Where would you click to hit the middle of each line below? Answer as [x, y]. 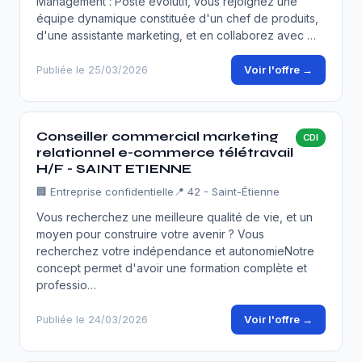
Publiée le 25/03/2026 [92, 70]
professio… [66, 285]
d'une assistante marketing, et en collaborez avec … [176, 35]
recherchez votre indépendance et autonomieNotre [175, 251]
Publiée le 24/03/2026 [92, 320]
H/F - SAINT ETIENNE [114, 168]
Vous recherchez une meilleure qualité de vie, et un [175, 217]
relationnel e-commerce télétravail [165, 152]
